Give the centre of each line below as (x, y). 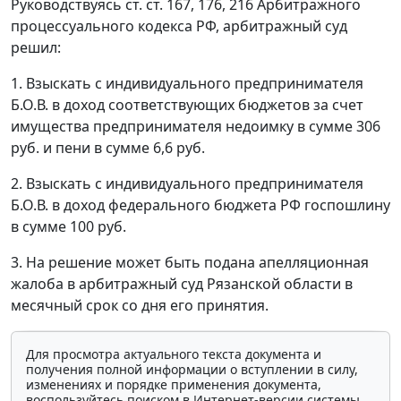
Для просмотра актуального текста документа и (174, 354)
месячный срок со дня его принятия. (140, 306)
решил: (36, 48)
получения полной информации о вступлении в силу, (192, 370)
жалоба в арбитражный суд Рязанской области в (182, 284)
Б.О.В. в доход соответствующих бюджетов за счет (187, 105)
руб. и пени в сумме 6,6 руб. (108, 148)
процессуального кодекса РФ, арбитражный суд (179, 26)
